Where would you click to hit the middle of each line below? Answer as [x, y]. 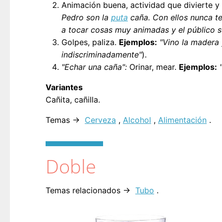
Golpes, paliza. [90, 42]
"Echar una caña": [94, 67]
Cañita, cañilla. [73, 99]
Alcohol [137, 120]
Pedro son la [86, 17]
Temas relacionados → [89, 191]
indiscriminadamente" [102, 54]
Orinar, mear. [153, 67]
